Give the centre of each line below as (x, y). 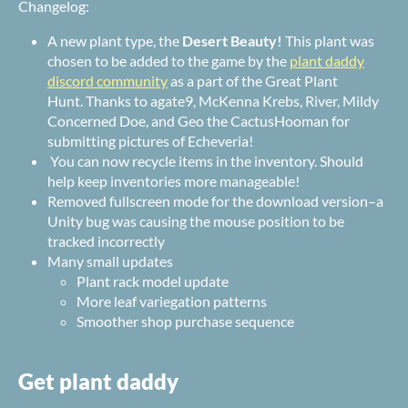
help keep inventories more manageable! (173, 181)
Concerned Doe (97, 121)
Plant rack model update (153, 281)
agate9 (172, 101)
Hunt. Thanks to (99, 101)
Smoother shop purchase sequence (185, 321)
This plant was (328, 41)
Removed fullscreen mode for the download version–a (215, 201)
